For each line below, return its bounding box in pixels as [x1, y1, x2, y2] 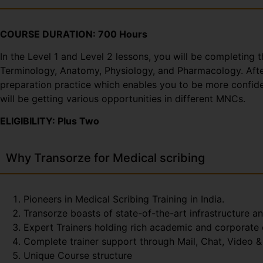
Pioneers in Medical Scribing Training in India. [23, 193, 224, 205]
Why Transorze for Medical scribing [6, 150, 205, 165]
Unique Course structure [23, 249, 132, 261]
